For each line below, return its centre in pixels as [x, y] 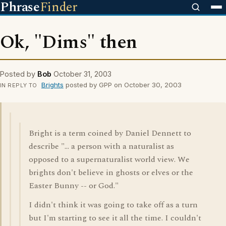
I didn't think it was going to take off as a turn [113, 205]
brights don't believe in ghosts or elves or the [111, 173]
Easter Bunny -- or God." [74, 186]
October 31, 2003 [82, 74]
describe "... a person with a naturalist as [101, 146]
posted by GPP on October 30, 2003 [122, 85]
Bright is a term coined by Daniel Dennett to [110, 133]
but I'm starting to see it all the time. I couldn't [115, 218]
